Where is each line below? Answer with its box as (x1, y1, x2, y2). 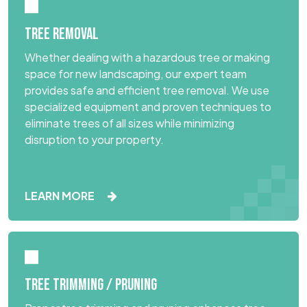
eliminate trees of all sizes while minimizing (25, 115, 234, 130)
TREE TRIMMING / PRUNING (25, 275, 157, 295)
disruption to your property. (25, 132, 164, 147)
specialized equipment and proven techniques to (25, 99, 271, 114)
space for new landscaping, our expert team (25, 66, 247, 81)
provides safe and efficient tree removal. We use (25, 82, 269, 97)
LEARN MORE (25, 188, 97, 203)
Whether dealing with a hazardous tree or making (25, 49, 270, 64)
